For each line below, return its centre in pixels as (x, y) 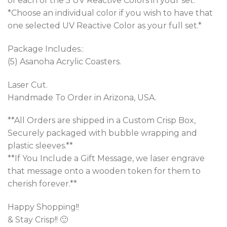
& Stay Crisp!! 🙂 (38, 220)
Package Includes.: (46, 49)
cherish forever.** (42, 184)
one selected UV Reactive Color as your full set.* (105, 25)
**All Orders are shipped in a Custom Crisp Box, (102, 121)
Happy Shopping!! (43, 207)
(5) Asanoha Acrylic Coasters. (64, 61)
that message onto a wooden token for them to (104, 171)
